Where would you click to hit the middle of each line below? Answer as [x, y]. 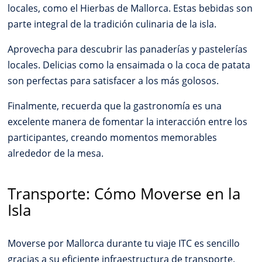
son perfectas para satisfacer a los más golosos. [113, 80]
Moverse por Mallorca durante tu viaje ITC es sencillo [124, 243]
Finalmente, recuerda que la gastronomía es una [115, 106]
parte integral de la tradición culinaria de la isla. [112, 24]
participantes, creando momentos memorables [113, 137]
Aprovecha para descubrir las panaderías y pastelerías [128, 49]
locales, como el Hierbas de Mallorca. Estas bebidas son [130, 8]
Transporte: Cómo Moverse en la [124, 194]
